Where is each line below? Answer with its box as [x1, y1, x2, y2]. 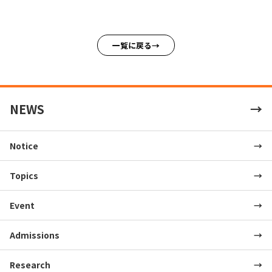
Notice [10, 140, 38, 152]
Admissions [10, 229, 59, 242]
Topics [10, 169, 38, 182]
